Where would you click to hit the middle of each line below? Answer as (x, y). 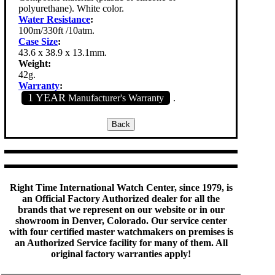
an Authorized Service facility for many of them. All (121, 243)
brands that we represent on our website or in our (121, 210)
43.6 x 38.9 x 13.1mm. (63, 52)
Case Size (38, 41)
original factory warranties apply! (121, 254)
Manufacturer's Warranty (115, 98)
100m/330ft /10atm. (56, 30)
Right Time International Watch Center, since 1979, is (121, 188)
